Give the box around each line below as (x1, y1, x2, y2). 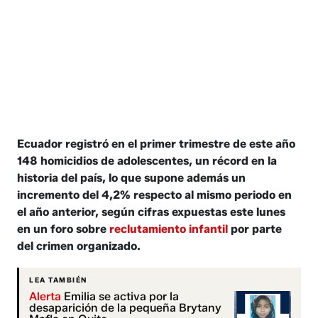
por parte (228, 221, 283, 236)
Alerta (29, 289, 62, 303)
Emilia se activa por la (61, 289, 180, 303)
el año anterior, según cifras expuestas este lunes (17, 204, 286, 219)
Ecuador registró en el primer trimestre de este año (17, 136, 296, 150)
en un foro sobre (17, 221, 110, 236)
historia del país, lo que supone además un (17, 170, 246, 185)
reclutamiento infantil (109, 221, 229, 236)
